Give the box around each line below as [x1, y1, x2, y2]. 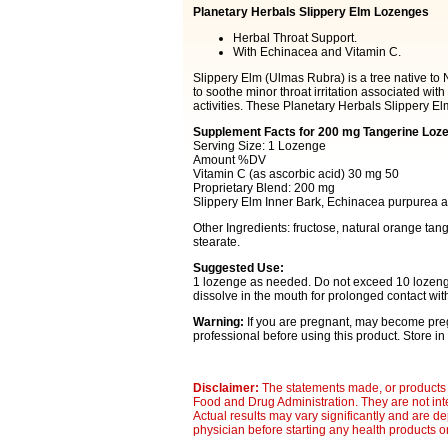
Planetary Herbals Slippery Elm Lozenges [192, 5, 429, 19]
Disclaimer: [192, 381, 262, 395]
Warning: [192, 315, 247, 329]
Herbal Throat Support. [232, 31, 357, 45]
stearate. [192, 235, 240, 249]
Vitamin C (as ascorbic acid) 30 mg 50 [192, 167, 399, 181]
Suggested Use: [192, 261, 284, 275]
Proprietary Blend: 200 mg [192, 181, 335, 195]
